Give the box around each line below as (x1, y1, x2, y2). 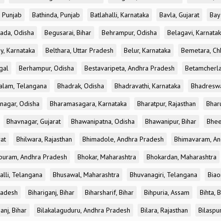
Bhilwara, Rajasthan (16, 135, 72, 144)
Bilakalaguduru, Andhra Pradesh (37, 206, 130, 215)
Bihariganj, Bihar (28, 188, 74, 197)
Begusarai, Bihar (44, 28, 91, 37)
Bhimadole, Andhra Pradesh (82, 135, 164, 144)
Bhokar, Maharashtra (77, 152, 136, 161)
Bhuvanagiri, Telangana (130, 170, 197, 179)
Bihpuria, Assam (144, 188, 189, 197)
